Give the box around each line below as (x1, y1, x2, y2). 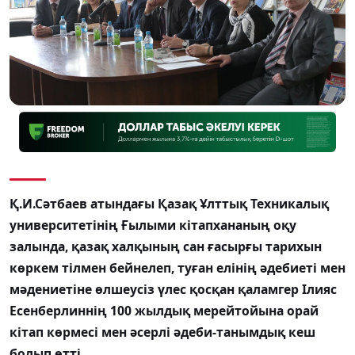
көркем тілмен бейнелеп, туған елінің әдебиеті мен (10, 259, 345, 277)
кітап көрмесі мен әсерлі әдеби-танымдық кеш (10, 323, 315, 342)
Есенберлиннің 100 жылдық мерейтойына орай (10, 302, 319, 320)
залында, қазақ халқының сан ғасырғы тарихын (10, 238, 322, 256)
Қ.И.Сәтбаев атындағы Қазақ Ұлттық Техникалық (10, 195, 329, 213)
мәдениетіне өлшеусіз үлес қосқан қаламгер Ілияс (10, 281, 337, 299)
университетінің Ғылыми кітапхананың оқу (10, 216, 296, 235)
